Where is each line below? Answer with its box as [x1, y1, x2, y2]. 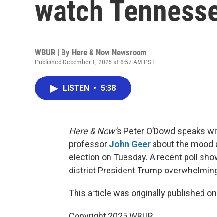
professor [69, 139, 109, 149]
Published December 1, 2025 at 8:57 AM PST [35, 58, 155, 66]
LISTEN [63, 83, 91, 93]
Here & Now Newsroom [72, 47, 147, 57]
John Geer [109, 139, 151, 149]
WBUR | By [35, 47, 72, 57]
